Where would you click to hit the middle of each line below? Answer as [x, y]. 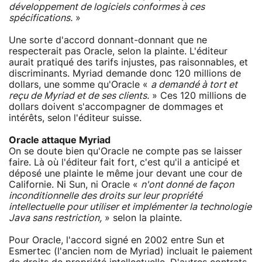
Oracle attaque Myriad [60, 140]
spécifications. [41, 18]
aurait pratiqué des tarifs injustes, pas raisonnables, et [128, 62]
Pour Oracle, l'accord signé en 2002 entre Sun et [117, 240]
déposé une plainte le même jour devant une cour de [125, 173]
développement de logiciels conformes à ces [107, 7]
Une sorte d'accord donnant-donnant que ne [108, 40]
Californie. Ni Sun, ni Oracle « [75, 185]
